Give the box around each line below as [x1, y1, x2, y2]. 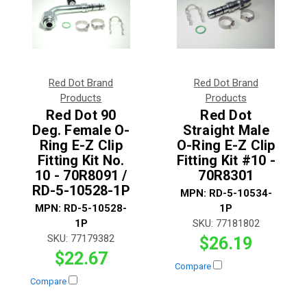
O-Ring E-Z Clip [176, 137, 275, 154]
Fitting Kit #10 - [176, 152, 275, 169]
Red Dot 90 [46, 107, 116, 124]
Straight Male [182, 122, 269, 139]
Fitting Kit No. [37, 152, 125, 169]
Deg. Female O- [32, 122, 130, 139]
